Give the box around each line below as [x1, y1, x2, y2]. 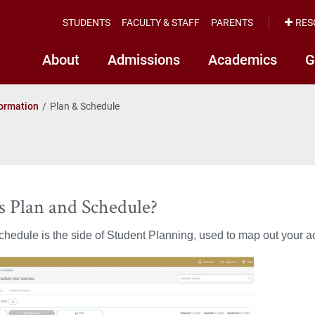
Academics [208, 50, 277, 68]
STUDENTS [63, 15, 110, 29]
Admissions [108, 50, 180, 68]
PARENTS [211, 15, 253, 29]
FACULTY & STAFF [122, 15, 200, 29]
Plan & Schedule [50, 98, 120, 112]
